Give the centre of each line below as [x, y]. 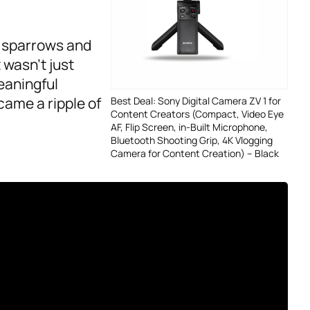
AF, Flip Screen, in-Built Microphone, [189, 127]
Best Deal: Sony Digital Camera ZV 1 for [196, 100]
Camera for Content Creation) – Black [195, 153]
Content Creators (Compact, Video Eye [197, 113]
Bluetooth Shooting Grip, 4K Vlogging [192, 140]
